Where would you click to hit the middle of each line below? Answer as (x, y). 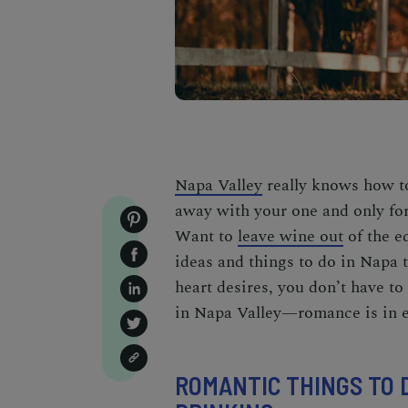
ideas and (209, 262)
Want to (206, 236)
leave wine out (291, 236)
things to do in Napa (321, 262)
